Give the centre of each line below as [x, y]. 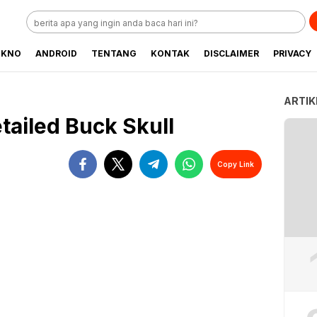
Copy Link [236, 164]
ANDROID [56, 53]
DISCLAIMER [231, 53]
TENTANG [114, 53]
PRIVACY [292, 53]
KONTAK [170, 53]
